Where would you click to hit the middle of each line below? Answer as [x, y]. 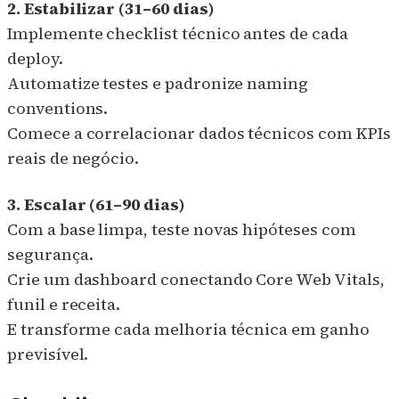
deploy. [35, 58]
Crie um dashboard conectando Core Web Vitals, [196, 279]
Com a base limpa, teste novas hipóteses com [182, 229]
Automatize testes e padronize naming [158, 83]
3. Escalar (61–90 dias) [96, 204]
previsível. [48, 354]
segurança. [50, 254]
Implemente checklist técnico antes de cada [178, 33]
